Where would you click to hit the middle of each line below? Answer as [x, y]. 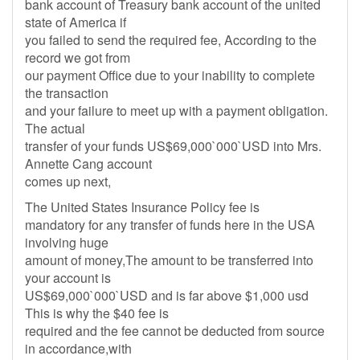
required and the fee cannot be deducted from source [175, 331]
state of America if [76, 22]
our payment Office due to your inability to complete [170, 75]
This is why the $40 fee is [97, 313]
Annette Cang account [88, 164]
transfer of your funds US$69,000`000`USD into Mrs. [173, 146]
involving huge [67, 242]
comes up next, [68, 181]
